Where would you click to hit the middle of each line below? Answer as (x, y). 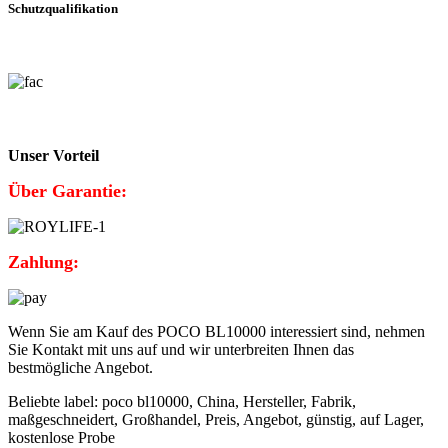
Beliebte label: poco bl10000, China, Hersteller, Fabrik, (182, 402)
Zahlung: (43, 262)
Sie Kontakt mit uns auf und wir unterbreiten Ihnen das (181, 350)
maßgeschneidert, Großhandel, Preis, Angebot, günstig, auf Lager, (216, 420)
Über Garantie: (67, 191)
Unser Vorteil (53, 156)
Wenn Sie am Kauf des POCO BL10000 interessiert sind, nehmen (216, 332)
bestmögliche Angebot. (80, 368)
